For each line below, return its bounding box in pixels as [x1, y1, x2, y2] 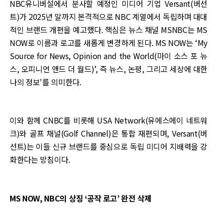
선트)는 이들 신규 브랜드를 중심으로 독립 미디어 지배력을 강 [10, 140, 207, 153]
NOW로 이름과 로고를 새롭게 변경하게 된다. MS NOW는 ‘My [10, 37, 207, 48]
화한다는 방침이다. [10, 154, 70, 166]
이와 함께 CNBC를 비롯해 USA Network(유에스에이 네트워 [10, 114, 207, 126]
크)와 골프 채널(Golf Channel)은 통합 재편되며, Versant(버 [10, 127, 207, 139]
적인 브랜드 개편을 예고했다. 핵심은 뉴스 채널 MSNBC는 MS [10, 24, 207, 35]
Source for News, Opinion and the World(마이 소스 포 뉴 [10, 50, 207, 62]
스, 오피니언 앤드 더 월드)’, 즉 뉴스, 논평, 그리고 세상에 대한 [10, 63, 207, 75]
